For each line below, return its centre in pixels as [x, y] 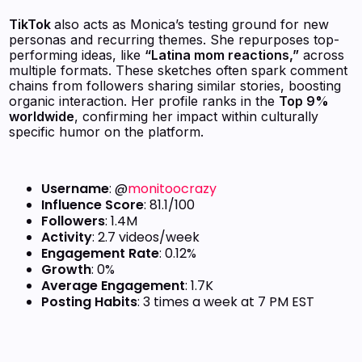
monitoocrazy [173, 189]
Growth [67, 270]
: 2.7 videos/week [146, 238]
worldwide [42, 117]
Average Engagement [114, 286]
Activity [67, 238]
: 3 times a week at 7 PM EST [226, 302]
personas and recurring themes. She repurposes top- [175, 40]
